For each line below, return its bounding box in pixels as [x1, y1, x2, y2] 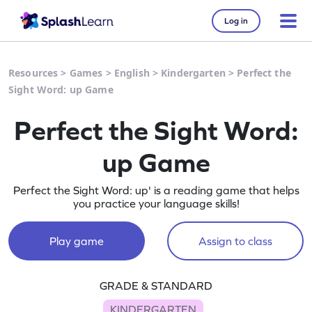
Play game [49, 235, 104, 247]
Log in [224, 15, 248, 26]
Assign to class [198, 235, 272, 247]
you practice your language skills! [72, 197, 240, 210]
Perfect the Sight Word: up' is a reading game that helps [13, 184, 299, 196]
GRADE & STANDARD [100, 279, 212, 292]
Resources [8, 66, 58, 79]
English [114, 66, 150, 79]
